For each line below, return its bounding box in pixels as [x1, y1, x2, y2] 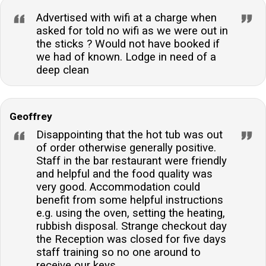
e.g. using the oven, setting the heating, [36, 207, 225, 220]
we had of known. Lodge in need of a [36, 50, 216, 64]
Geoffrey [9, 110, 52, 123]
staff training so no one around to [36, 246, 201, 259]
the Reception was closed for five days [36, 233, 226, 246]
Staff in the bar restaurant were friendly [36, 154, 227, 168]
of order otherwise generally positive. [36, 141, 216, 155]
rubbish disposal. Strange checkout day [36, 220, 227, 233]
